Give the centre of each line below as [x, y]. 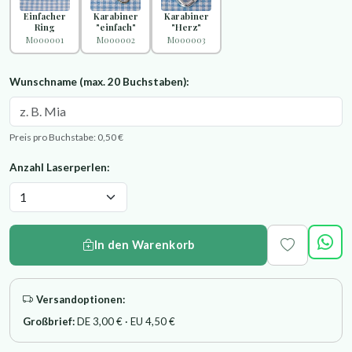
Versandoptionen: [81, 299]
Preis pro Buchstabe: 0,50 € [66, 137]
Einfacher [45, 16]
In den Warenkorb [144, 245]
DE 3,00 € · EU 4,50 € [125, 321]
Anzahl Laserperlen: [60, 167]
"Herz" [186, 27]
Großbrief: [49, 321]
